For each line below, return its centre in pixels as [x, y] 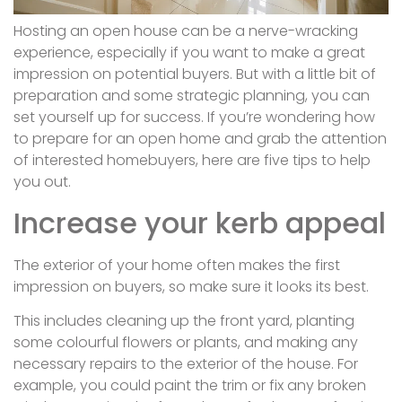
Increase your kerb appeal [200, 223]
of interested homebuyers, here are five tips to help [192, 161]
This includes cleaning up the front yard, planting [184, 321]
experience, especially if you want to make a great [189, 53]
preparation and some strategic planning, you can [192, 96]
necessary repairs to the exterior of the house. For [186, 364]
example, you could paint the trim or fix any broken [190, 385]
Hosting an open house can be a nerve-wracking [186, 31]
